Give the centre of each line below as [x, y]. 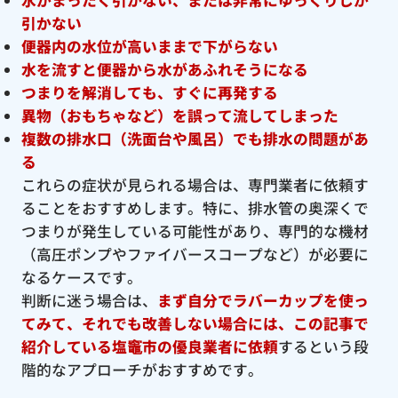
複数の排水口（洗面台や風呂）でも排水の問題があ [195, 138]
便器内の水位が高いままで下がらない [149, 46]
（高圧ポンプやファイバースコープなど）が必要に [195, 254]
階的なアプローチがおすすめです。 [142, 369]
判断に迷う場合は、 [89, 300]
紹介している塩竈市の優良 [111, 346]
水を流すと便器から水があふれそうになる [164, 69]
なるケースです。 [81, 277]
